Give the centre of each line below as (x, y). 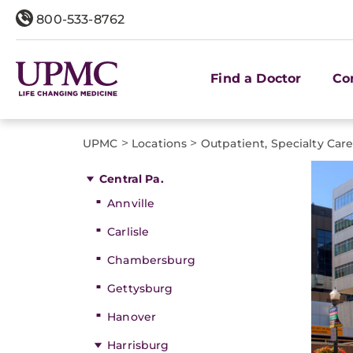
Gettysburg (140, 288)
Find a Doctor (256, 78)
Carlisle (128, 232)
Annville (131, 203)
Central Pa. (132, 179)
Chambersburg (151, 260)
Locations (160, 143)
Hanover (132, 317)
